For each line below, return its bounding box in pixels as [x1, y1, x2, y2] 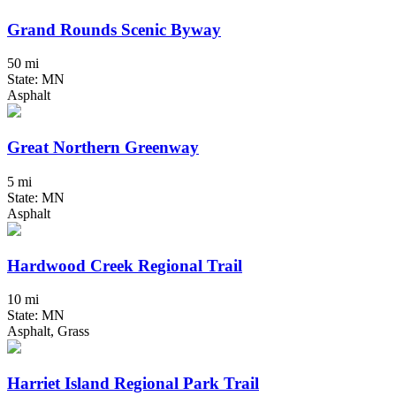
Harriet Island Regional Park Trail [7, 374, 259, 393]
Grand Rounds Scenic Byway [7, 19, 221, 39]
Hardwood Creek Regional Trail [7, 255, 242, 275]
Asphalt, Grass [7, 324, 89, 339]
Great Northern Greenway [7, 138, 199, 157]
